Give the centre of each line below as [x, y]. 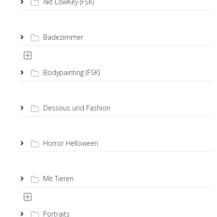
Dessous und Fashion [77, 108]
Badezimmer [63, 37]
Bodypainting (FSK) [71, 72]
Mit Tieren [58, 178]
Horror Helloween [71, 143]
